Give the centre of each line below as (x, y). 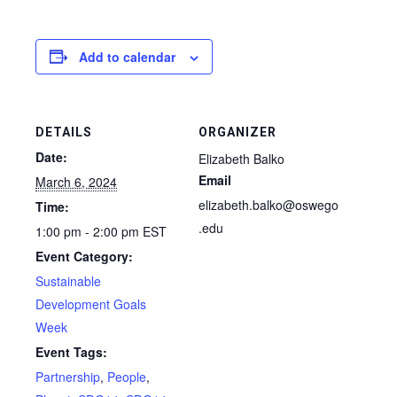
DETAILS (64, 132)
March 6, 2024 (76, 181)
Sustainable (68, 280)
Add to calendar (127, 56)
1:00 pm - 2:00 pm (89, 231)
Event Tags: (71, 351)
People (127, 376)
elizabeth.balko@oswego (269, 204)
